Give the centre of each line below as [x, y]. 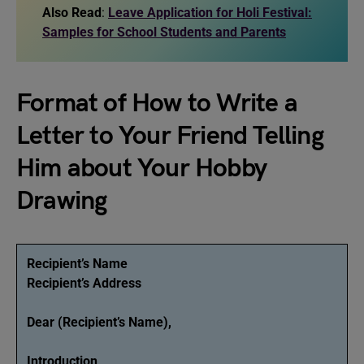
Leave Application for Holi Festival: [210, 13]
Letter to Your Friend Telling [170, 136]
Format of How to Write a [157, 104]
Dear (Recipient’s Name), [99, 322]
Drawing [78, 201]
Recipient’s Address [84, 283]
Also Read [72, 13]
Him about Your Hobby [141, 169]
